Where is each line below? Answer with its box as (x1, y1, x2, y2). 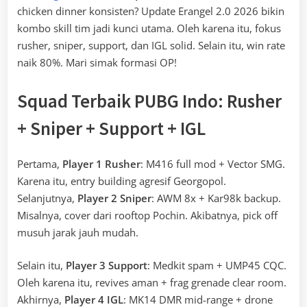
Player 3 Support (66, 258, 147, 272)
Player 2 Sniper (77, 191, 151, 206)
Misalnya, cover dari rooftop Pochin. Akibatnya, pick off (17, 208, 278, 223)
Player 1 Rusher (62, 157, 140, 171)
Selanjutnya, (17, 191, 77, 206)
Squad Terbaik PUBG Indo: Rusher (17, 88, 282, 112)
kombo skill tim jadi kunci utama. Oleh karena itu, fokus (17, 21, 281, 36)
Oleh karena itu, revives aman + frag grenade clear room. (17, 275, 286, 289)
